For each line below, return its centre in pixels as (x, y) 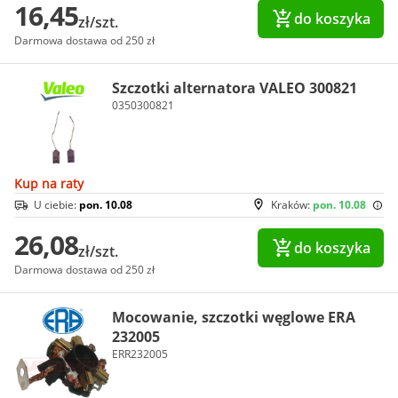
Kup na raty (49, 183)
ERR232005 (140, 354)
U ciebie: (56, 205)
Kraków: (292, 205)
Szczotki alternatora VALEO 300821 (235, 88)
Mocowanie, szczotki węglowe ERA (234, 317)
